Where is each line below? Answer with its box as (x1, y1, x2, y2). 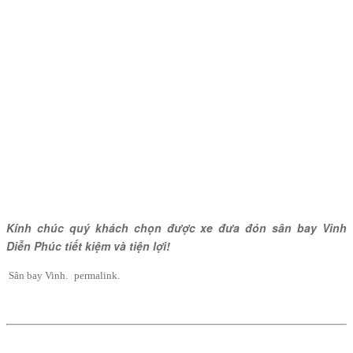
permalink (74, 269, 117, 282)
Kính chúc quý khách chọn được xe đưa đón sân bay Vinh (6, 220, 347, 236)
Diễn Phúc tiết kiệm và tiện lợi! (6, 238, 170, 255)
